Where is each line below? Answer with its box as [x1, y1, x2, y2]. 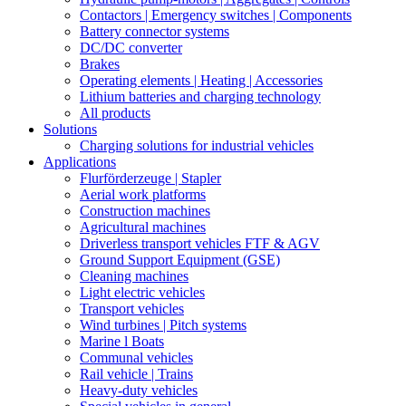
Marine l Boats [80, 333, 164, 349]
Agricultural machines [80, 219, 206, 235]
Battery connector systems [80, 24, 229, 39]
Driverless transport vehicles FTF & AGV [80, 236, 320, 251]
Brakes [80, 56, 120, 72]
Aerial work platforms [80, 187, 206, 202]
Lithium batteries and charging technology [80, 89, 321, 104]
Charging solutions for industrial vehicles [80, 138, 314, 153]
